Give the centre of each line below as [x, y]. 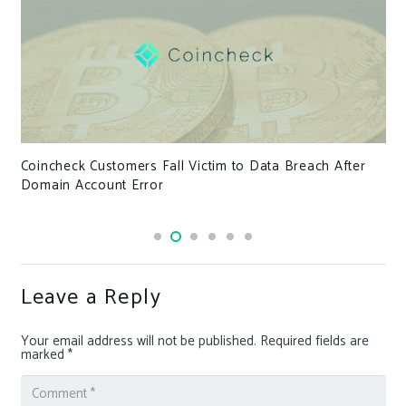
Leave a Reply [94, 297]
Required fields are [314, 341]
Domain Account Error [92, 186]
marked [44, 354]
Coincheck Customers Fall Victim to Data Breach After [193, 167]
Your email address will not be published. [138, 341]
